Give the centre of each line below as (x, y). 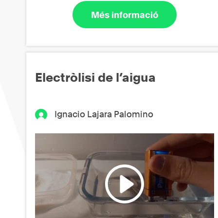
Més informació (125, 15)
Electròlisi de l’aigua (95, 78)
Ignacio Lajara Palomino (104, 114)
